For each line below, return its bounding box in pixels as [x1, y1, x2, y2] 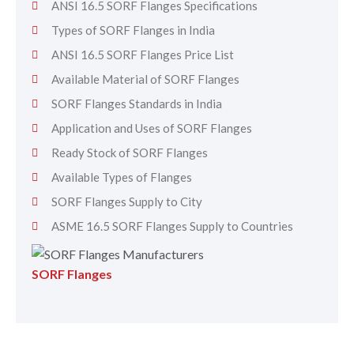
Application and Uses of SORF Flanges [51, 121, 252, 135]
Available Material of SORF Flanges [51, 72, 239, 86]
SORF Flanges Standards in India [51, 96, 222, 111]
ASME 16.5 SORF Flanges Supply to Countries [51, 219, 293, 233]
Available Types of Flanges [51, 170, 192, 184]
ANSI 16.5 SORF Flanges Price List [51, 47, 234, 62]
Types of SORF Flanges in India [51, 23, 215, 37]
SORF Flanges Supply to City [51, 194, 202, 209]
